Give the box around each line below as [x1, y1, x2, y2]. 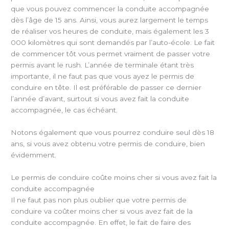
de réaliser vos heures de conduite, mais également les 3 [11, 27, 210, 36]
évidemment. [11, 150, 57, 159]
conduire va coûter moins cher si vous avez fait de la [11, 207, 193, 215]
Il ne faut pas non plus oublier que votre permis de [11, 195, 187, 204]
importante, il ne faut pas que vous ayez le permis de [11, 72, 195, 81]
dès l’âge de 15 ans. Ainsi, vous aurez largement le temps [11, 16, 209, 25]
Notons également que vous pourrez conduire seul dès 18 [11, 128, 215, 136]
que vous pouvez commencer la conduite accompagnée [11, 5, 210, 13]
